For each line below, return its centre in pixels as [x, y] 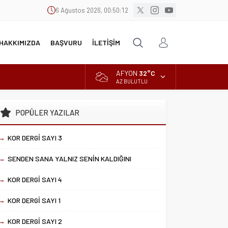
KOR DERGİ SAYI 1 [34, 200]
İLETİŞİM [106, 42]
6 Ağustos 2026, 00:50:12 [92, 10]
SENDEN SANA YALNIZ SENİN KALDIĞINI [70, 159]
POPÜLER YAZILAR [48, 112]
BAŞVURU [66, 42]
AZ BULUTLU [132, 81]
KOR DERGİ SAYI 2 [35, 221]
